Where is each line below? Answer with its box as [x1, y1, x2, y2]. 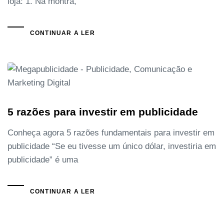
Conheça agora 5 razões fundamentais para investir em [7, 127, 214, 137]
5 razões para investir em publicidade [7, 105, 198, 117]
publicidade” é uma [7, 154, 78, 164]
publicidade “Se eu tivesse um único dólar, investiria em [7, 141, 216, 151]
